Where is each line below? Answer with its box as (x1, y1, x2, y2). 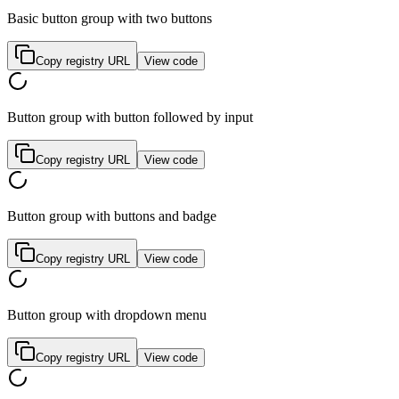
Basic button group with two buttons (7, 11, 212, 27)
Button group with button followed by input (7, 110, 253, 126)
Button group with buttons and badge (7, 208, 216, 224)
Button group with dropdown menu (7, 307, 207, 323)
